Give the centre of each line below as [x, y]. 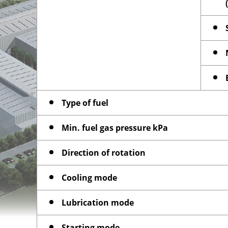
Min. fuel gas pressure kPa [115, 127]
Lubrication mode [98, 202]
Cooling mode [89, 177]
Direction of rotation [104, 152]
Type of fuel [85, 103]
